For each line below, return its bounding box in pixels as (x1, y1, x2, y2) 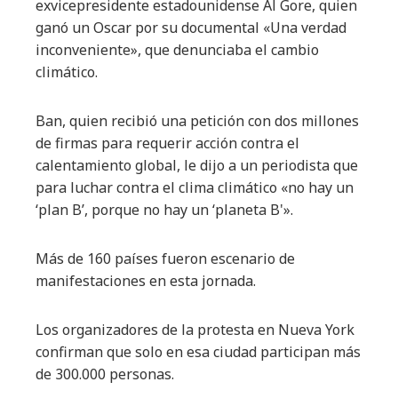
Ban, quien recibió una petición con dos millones (36, 111, 359, 131)
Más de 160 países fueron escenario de (36, 249, 295, 268)
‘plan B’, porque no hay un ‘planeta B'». (36, 200, 293, 219)
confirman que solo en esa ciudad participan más (36, 342, 361, 362)
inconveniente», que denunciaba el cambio (36, 40, 319, 60)
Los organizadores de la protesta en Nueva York (36, 320, 354, 339)
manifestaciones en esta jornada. (36, 271, 256, 291)
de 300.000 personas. (36, 364, 174, 384)
